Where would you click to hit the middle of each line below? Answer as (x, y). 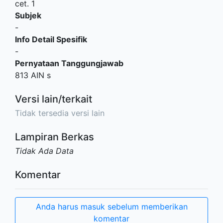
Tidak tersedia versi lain (60, 113)
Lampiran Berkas (55, 137)
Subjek (28, 15)
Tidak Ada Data (44, 151)
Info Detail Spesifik (51, 39)
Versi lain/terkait (54, 99)
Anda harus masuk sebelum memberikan (111, 207)
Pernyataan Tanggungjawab (69, 63)
